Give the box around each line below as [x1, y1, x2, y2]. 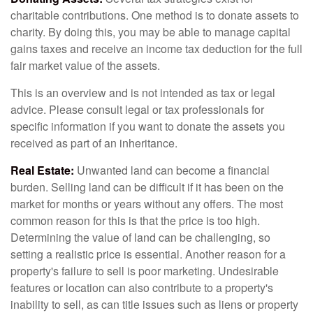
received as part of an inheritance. [10, 135, 177, 151]
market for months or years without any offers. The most [10, 196, 283, 212]
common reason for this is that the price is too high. [10, 212, 260, 228]
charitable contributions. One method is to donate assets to [10, 7, 299, 23]
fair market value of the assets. [10, 57, 160, 73]
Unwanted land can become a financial [74, 162, 270, 178]
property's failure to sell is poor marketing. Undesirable [10, 263, 279, 279]
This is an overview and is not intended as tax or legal [10, 85, 275, 101]
